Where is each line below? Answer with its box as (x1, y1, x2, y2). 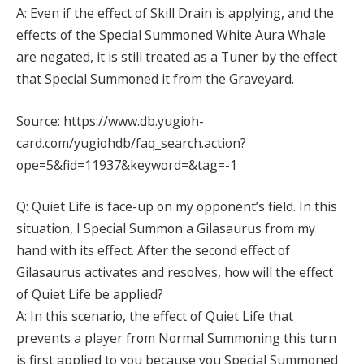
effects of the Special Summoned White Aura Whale (16, 26, 326, 45)
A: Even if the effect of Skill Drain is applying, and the (16, 4, 334, 23)
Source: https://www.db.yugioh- (16, 111, 204, 130)
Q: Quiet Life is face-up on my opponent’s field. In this (16, 197, 337, 216)
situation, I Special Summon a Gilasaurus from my (16, 219, 315, 238)
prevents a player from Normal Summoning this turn (16, 329, 336, 348)
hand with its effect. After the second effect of (16, 241, 290, 260)
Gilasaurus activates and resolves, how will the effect (16, 263, 333, 282)
